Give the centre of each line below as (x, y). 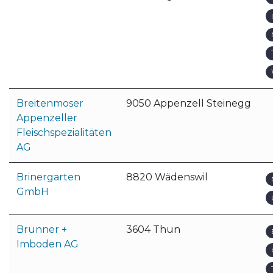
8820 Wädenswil (167, 177)
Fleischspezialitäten (64, 133)
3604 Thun (153, 229)
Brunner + (42, 229)
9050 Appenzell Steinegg (189, 103)
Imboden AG (48, 244)
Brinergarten (48, 177)
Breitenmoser (50, 103)
